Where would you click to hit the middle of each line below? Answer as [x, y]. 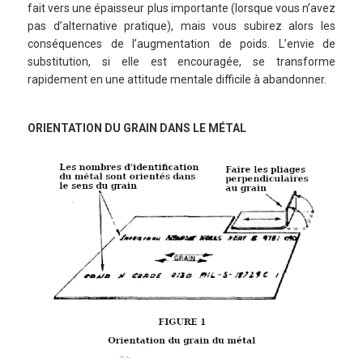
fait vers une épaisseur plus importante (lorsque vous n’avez [181, 9]
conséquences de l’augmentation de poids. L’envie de [181, 44]
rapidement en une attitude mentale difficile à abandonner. [177, 80]
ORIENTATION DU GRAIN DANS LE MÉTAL [137, 128]
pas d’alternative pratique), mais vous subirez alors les [181, 26]
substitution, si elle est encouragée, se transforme [181, 62]
